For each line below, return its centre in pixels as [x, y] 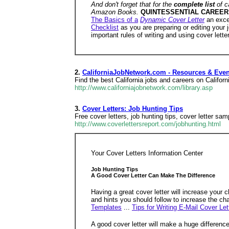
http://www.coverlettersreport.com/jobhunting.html [148, 124]
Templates [106, 207]
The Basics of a [114, 20]
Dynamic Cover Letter [172, 20]
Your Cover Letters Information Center [147, 153]
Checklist [105, 28]
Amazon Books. [116, 12]
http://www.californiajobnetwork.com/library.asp [144, 88]
